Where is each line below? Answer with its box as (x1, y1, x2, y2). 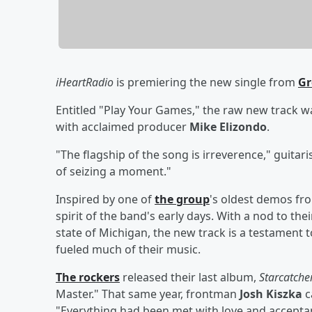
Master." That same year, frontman (56, 286, 240, 302)
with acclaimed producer (56, 118, 189, 134)
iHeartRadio (56, 74, 114, 90)
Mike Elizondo (189, 118, 267, 134)
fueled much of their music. (56, 241, 201, 257)
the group (155, 191, 210, 207)
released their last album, (120, 269, 259, 285)
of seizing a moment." (56, 163, 171, 179)
